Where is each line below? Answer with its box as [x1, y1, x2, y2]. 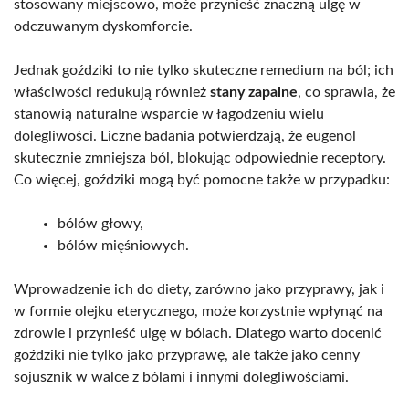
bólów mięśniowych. [58, 237, 189, 253]
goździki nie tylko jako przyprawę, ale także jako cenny [14, 347, 360, 362]
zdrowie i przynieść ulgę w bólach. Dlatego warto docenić [14, 325, 382, 341]
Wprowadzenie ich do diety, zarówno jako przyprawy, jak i [14, 281, 384, 297]
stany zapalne [210, 84, 298, 100]
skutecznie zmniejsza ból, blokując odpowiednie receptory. [14, 150, 386, 165]
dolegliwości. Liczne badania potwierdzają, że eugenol [14, 128, 356, 143]
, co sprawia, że [298, 84, 395, 100]
